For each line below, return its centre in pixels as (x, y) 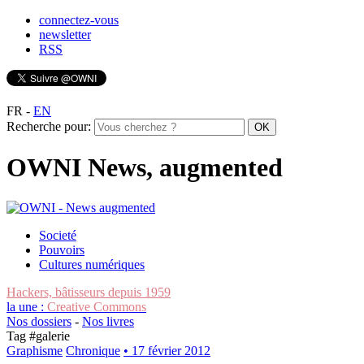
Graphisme (35, 350)
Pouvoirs (62, 249)
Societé (58, 235)
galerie (53, 336)
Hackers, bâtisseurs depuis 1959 (89, 292)
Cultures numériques (92, 264)
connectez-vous (79, 20)
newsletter (65, 35)
